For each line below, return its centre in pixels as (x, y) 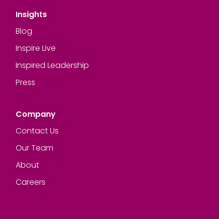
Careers (31, 182)
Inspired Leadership (52, 65)
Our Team (34, 148)
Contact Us (37, 131)
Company (36, 114)
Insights (31, 14)
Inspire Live (36, 48)
